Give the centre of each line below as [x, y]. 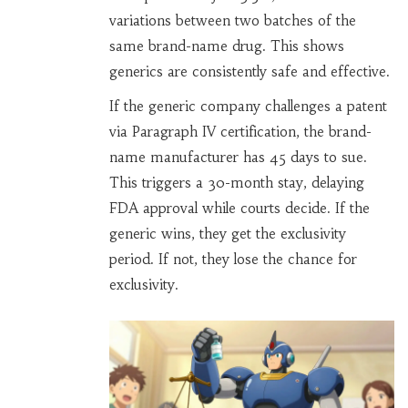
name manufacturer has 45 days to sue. [238, 158]
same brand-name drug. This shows [226, 46]
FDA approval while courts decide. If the [239, 209]
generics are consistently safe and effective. [249, 72]
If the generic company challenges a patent [248, 107]
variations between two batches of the [232, 21]
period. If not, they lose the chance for [233, 260]
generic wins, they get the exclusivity [227, 234]
